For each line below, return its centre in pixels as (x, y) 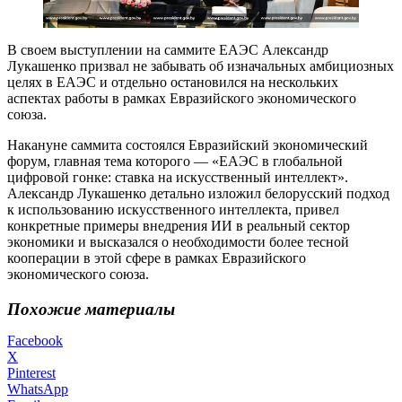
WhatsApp (38, 389)
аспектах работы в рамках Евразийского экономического (182, 99)
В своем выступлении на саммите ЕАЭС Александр (168, 50)
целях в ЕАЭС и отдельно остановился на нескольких (173, 83)
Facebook (35, 340)
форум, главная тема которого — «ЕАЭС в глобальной (175, 162)
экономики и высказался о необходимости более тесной (178, 242)
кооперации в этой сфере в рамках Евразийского (157, 258)
